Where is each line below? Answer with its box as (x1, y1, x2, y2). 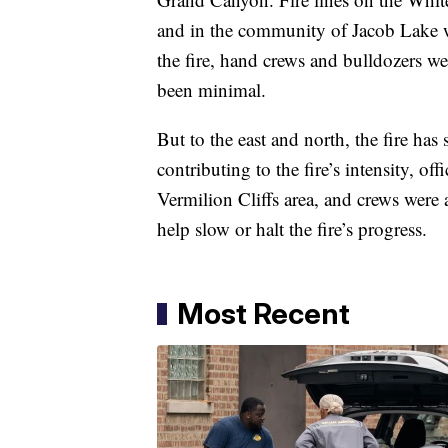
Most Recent (177, 296, 350, 332)
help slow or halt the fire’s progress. (157, 216, 427, 242)
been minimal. (157, 77, 266, 103)
